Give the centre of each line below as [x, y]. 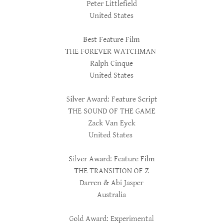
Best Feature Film [111, 40]
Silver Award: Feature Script [111, 99]
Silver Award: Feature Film [111, 159]
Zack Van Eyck [111, 123]
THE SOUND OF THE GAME [111, 111]
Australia [111, 195]
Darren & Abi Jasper [111, 183]
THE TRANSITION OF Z [111, 171]
